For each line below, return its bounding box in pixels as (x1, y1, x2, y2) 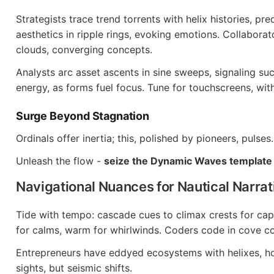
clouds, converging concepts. (16, 43, 152, 56)
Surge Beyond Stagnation (16, 109, 149, 122)
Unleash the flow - (16, 155, 104, 167)
